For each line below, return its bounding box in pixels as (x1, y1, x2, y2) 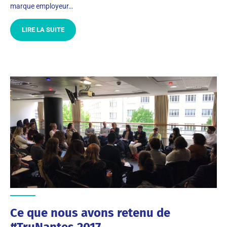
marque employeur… (10, 2, 73, 10)
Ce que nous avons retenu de (10, 206, 170, 220)
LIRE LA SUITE (22, 26, 64, 33)
